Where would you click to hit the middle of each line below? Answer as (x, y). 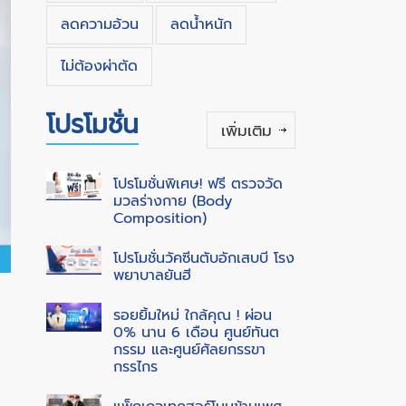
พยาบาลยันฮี (153, 275)
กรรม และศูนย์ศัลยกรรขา (190, 350)
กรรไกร (136, 367)
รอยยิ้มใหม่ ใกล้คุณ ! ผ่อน (193, 315)
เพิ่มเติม (246, 130)
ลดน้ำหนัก (201, 24)
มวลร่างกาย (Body (173, 201)
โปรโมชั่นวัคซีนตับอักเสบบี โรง (204, 258)
